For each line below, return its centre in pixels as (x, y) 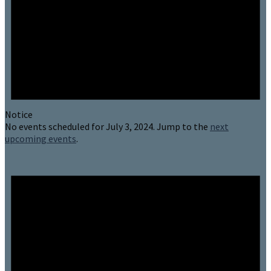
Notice (19, 115)
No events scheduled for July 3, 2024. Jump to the (107, 127)
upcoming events (41, 139)
